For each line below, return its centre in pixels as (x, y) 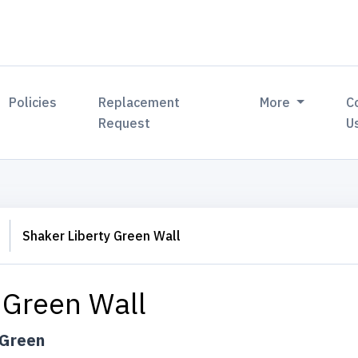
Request (125, 123)
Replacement (139, 102)
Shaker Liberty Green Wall (101, 236)
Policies (33, 102)
